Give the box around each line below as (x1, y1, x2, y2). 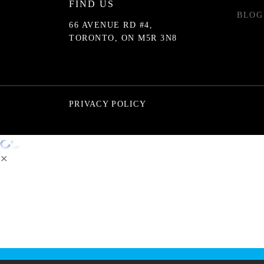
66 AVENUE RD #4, (69, 20, 153, 29)
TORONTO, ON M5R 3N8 (69, 33, 177, 42)
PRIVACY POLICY (69, 99, 147, 108)
